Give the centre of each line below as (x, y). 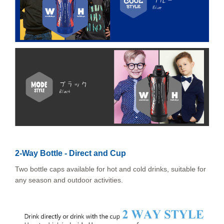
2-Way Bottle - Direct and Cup (70, 153)
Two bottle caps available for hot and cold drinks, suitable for (110, 169)
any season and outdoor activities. (69, 180)
